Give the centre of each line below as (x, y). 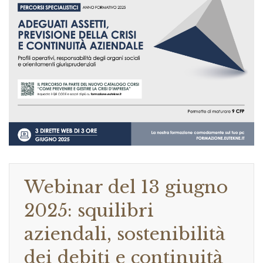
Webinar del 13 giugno (126, 187)
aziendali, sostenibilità (125, 234)
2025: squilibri (89, 211)
